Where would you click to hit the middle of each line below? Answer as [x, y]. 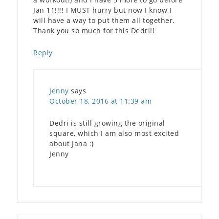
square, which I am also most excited [114, 133]
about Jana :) [72, 143]
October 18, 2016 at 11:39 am [100, 101]
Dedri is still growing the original [107, 123]
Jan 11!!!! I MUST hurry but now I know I [102, 10]
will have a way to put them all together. [104, 20]
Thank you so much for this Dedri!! [94, 30]
